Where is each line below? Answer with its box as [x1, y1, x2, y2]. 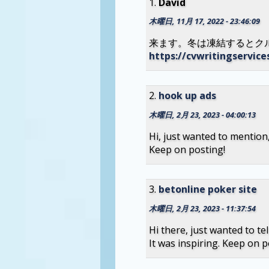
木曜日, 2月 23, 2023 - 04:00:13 [148, 109, 256, 121]
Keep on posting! [148, 143, 225, 157]
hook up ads [158, 89, 216, 103]
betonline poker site [158, 183, 257, 196]
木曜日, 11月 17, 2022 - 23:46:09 [148, 16, 260, 27]
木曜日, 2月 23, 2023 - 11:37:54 [148, 202, 256, 214]
